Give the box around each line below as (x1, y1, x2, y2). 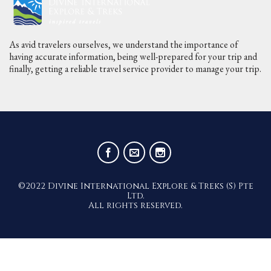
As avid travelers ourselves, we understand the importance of (8, 38, 238, 51)
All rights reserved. (88, 199, 183, 211)
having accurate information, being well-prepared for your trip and (8, 50, 257, 63)
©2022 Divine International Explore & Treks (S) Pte (18, 180, 253, 192)
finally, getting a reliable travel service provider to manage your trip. (8, 62, 261, 75)
